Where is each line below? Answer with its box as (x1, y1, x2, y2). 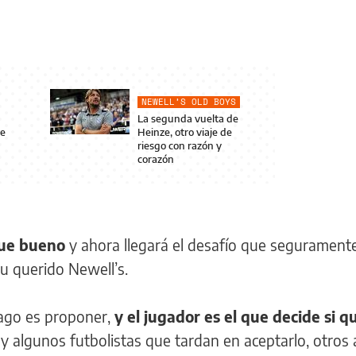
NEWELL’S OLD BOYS (141, 95, 236, 108)
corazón (137, 153, 174, 165)
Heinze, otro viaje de (137, 126, 232, 138)
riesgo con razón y (137, 139, 222, 152)
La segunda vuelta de (137, 112, 238, 125)
